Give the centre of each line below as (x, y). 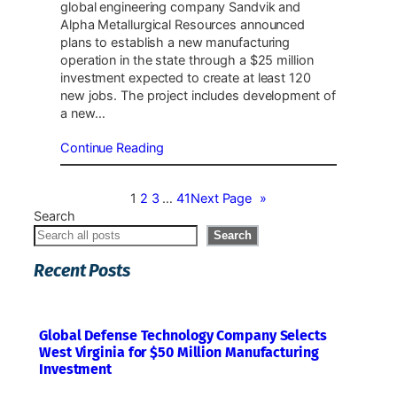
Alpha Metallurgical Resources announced (183, 25)
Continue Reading (112, 148)
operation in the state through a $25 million (187, 61)
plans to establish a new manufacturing (175, 43)
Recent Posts (82, 271)
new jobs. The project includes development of (198, 96)
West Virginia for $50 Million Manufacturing (179, 353)
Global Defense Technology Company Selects (183, 336)
